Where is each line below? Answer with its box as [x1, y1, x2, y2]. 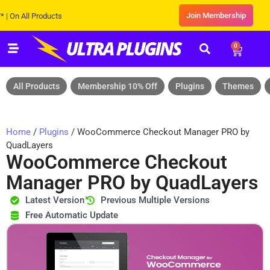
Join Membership [186, 11, 246, 20]
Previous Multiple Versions [100, 195, 210, 206]
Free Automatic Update [25, 210, 118, 221]
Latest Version [25, 195, 84, 206]
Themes [222, 81, 254, 92]
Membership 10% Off [78, 81, 157, 92]
